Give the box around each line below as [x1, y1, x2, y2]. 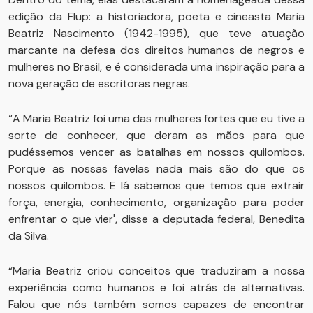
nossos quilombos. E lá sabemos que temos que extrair [8, 178, 305, 193]
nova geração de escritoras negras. [8, 76, 190, 91]
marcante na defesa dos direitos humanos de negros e [8, 43, 305, 57]
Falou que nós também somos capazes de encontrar [8, 297, 305, 312]
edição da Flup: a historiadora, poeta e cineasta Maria [8, 9, 305, 24]
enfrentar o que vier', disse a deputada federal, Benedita [8, 212, 305, 226]
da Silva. [8, 228, 49, 243]
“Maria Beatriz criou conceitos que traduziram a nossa [8, 263, 305, 278]
